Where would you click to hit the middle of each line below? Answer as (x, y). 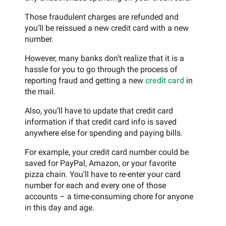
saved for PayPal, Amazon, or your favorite (100, 163)
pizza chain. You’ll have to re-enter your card (103, 175)
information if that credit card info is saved (101, 122)
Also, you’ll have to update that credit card (99, 111)
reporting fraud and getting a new (85, 81)
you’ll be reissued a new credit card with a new (107, 28)
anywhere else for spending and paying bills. (104, 133)
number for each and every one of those (95, 186)
